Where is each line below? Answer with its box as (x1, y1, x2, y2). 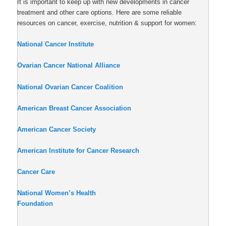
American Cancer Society (17, 125, 96, 133)
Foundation (17, 200, 58, 208)
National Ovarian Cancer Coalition (17, 83, 124, 91)
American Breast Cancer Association (17, 104, 132, 112)
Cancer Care (17, 168, 55, 176)
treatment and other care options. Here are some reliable (17, 9, 182, 17)
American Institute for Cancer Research (17, 146, 140, 154)
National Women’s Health (17, 189, 96, 197)
